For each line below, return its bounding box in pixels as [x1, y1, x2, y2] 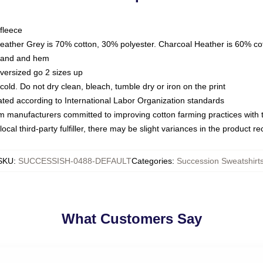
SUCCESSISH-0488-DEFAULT [18, 156, 131, 166]
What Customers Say [61, 211, 202, 227]
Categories [131, 156, 172, 166]
